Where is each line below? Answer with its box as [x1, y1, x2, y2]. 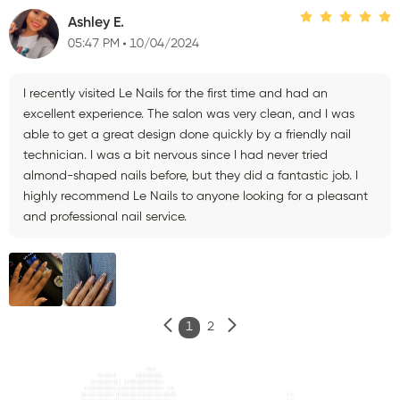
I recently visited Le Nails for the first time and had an [23, 87, 328, 100]
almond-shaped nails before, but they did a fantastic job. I [23, 169, 358, 182]
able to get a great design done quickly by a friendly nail [23, 128, 351, 141]
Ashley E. [68, 16, 124, 31]
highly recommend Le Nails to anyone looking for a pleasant [23, 189, 368, 203]
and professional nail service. [23, 210, 187, 223]
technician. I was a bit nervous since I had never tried [23, 148, 328, 162]
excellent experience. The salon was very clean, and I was [23, 107, 354, 121]
